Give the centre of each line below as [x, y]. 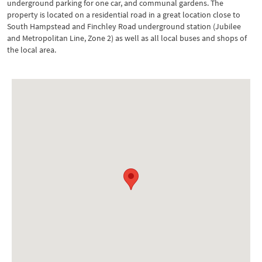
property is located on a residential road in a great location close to [124, 15]
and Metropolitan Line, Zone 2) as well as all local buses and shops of [127, 38]
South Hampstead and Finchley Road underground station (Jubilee [124, 26]
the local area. [32, 50]
